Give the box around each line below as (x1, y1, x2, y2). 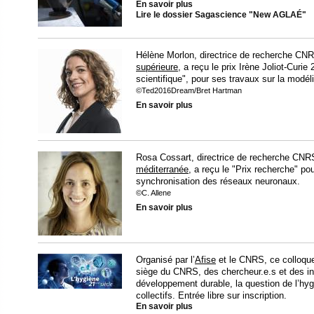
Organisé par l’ (136, 254, 195, 266)
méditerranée (136, 164, 189, 175)
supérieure (136, 62, 178, 73)
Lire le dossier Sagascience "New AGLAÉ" (136, 11, 306, 20)
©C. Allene (136, 189, 171, 198)
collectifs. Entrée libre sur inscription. (136, 290, 287, 301)
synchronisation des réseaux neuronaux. (136, 176, 300, 187)
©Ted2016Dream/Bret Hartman (136, 86, 242, 95)
